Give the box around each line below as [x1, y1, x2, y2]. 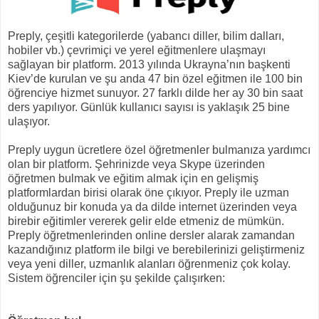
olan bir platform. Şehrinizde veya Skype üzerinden [8, 157, 265, 170]
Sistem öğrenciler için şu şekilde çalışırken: [8, 271, 225, 284]
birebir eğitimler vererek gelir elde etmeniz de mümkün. [8, 214, 284, 227]
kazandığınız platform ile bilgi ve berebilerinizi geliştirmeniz [8, 243, 305, 256]
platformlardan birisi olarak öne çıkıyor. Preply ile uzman [8, 186, 289, 199]
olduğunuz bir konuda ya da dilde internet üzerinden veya [8, 200, 297, 213]
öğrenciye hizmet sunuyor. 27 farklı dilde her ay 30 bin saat [8, 86, 303, 99]
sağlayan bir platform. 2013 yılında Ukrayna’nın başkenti [8, 58, 291, 70]
